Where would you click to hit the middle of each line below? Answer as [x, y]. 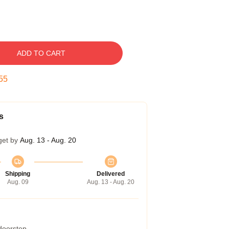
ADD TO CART [41, 53]
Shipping [18, 174]
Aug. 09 [18, 182]
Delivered [111, 174]
